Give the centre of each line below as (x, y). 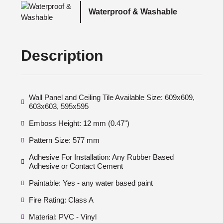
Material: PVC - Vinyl (63, 217)
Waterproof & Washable (133, 12)
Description (62, 56)
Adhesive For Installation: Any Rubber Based (101, 157)
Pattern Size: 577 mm (64, 140)
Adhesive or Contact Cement (76, 166)
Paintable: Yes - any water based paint (91, 183)
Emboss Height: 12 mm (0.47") (79, 123)
